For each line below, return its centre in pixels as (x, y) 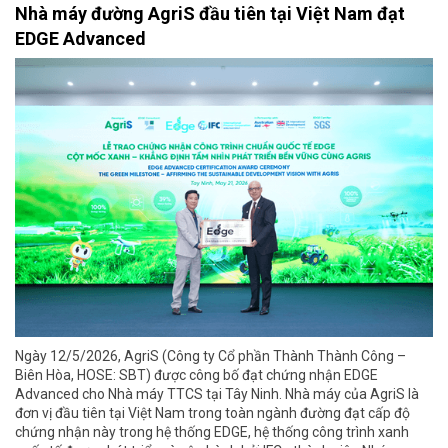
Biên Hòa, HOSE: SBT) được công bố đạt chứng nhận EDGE (196, 374)
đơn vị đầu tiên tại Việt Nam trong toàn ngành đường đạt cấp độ (212, 412)
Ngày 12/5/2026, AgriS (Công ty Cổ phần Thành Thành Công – (210, 355)
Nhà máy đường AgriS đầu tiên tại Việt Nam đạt (210, 13)
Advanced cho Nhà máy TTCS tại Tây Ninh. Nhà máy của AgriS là (217, 393)
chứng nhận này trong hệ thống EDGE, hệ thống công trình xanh (212, 431)
